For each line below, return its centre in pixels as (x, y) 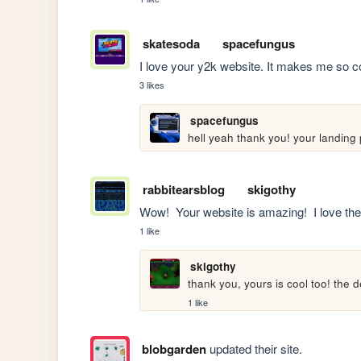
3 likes (152, 84)
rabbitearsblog (183, 190)
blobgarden (174, 349)
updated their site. (254, 348)
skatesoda (171, 43)
